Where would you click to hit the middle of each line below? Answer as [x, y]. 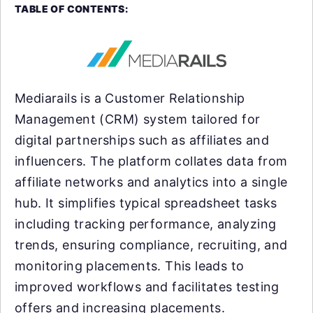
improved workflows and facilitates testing [147, 286]
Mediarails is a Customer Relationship [130, 98]
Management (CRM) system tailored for [138, 119]
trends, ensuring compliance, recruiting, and [151, 245]
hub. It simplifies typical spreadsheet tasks [146, 203]
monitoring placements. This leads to [130, 265]
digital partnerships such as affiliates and [142, 140]
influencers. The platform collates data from [151, 161]
